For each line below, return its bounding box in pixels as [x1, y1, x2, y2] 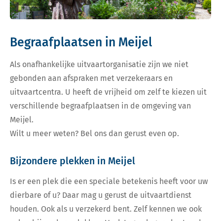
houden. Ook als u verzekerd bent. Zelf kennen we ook [10, 204, 202, 214]
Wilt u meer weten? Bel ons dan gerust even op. [10, 129, 179, 139]
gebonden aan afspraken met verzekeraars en [10, 74, 173, 83]
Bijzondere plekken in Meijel [10, 155, 135, 167]
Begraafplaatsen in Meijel [10, 35, 152, 50]
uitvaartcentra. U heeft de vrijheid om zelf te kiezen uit [10, 87, 207, 97]
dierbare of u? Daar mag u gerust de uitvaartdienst [10, 190, 191, 200]
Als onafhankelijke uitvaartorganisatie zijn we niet [10, 60, 188, 70]
